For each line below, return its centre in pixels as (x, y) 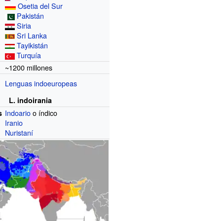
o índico (44, 112)
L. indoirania (31, 100)
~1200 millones (29, 67)
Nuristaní (19, 132)
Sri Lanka (32, 35)
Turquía (29, 55)
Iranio (14, 122)
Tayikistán (33, 45)
